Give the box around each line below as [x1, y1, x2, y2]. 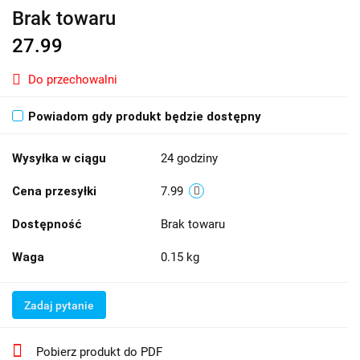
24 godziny [161, 150, 218, 166]
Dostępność [12, 216, 82, 231]
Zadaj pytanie [24, 298, 94, 312]
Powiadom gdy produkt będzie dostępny [28, 108, 261, 124]
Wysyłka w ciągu [12, 150, 106, 166]
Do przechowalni [28, 72, 117, 87]
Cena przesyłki [12, 183, 96, 198]
